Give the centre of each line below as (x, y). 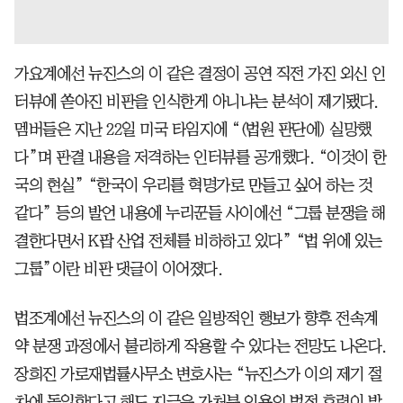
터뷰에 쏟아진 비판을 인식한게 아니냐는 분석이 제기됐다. (197, 101)
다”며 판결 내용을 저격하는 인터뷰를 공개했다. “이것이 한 (201, 157)
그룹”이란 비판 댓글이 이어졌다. (118, 269)
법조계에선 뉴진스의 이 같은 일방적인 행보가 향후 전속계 (196, 318)
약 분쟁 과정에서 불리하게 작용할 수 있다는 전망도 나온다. (201, 346)
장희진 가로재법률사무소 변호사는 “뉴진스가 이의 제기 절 (198, 374)
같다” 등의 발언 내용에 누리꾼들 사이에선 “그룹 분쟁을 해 (200, 213)
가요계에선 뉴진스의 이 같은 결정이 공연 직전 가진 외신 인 (200, 73)
